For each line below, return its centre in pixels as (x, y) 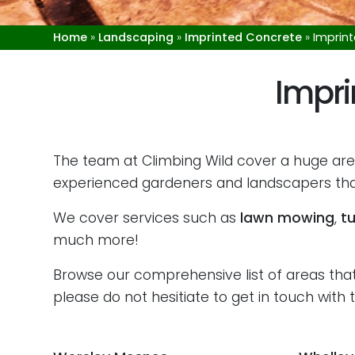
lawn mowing (287, 218)
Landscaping (136, 37)
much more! (96, 240)
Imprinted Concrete (243, 37)
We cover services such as (147, 218)
